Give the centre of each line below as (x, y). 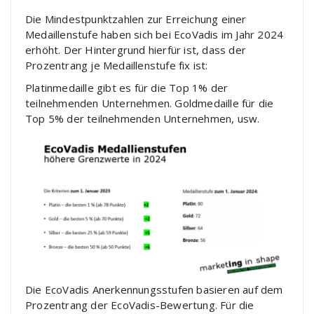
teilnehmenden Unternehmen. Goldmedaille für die (150, 103)
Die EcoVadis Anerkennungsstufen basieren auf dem (154, 289)
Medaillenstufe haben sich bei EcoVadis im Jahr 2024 (155, 35)
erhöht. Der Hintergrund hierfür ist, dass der (136, 50)
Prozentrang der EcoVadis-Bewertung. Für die (140, 305)
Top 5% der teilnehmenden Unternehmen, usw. (143, 119)
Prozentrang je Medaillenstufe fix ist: (117, 66)
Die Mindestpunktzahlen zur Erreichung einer (136, 19)
